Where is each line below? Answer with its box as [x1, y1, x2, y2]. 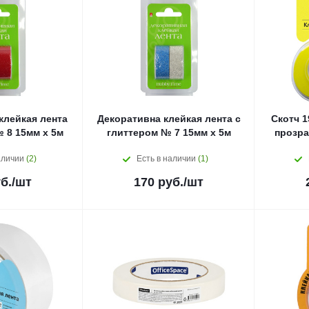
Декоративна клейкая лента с [97, 113, 241, 124]
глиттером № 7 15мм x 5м [106, 127, 231, 138]
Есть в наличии [137, 154, 198, 163]
